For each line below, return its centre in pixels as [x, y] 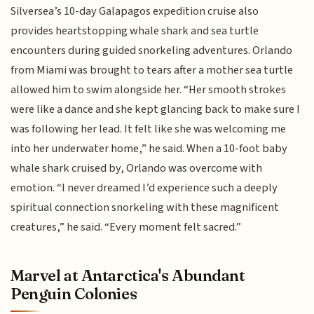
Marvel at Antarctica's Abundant [128, 276]
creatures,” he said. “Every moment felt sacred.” [126, 227]
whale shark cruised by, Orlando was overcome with [137, 168]
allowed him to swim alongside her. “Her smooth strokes [149, 89]
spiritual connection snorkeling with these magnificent [145, 207]
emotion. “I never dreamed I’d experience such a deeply [144, 187]
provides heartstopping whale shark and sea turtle [135, 30]
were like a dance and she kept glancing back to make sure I [156, 109]
